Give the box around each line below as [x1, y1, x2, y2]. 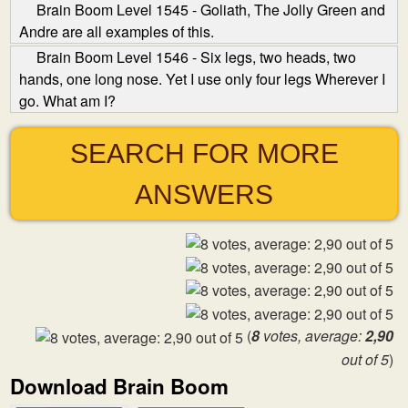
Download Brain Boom [10, 372, 229, 402]
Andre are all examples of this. [19, 21, 214, 42]
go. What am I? [19, 90, 116, 111]
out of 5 [342, 349, 389, 371]
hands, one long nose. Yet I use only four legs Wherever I [19, 68, 385, 89]
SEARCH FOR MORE [69, 138, 339, 168]
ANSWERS [135, 179, 273, 209]
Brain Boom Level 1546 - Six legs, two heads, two [36, 46, 356, 67]
